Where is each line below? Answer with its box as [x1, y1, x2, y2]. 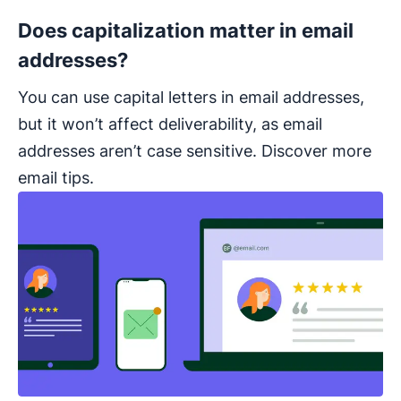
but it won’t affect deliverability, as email [18, 114, 322, 133]
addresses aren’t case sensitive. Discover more [18, 141, 371, 160]
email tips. [18, 167, 94, 187]
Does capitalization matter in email [18, 18, 354, 42]
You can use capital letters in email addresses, [18, 87, 364, 107]
